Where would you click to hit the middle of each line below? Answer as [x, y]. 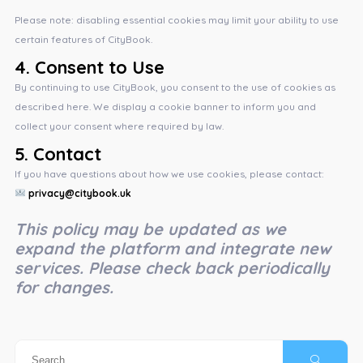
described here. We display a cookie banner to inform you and [165, 106]
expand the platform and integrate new [172, 248]
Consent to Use [99, 67]
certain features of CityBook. [83, 39]
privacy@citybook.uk [79, 193]
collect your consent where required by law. [119, 126]
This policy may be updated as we [150, 228]
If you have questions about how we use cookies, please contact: [169, 173]
